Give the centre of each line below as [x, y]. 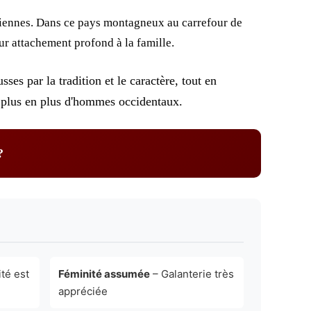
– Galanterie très [192, 274]
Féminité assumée [104, 274]
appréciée [83, 291]
